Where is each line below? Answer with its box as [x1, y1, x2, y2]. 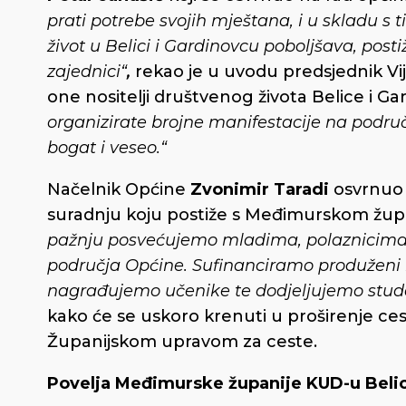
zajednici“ [47, 61, 127, 82]
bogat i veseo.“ [47, 137, 167, 158]
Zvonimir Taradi [190, 179, 329, 199]
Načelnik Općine [47, 179, 190, 199]
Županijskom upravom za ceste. [47, 331, 317, 352]
